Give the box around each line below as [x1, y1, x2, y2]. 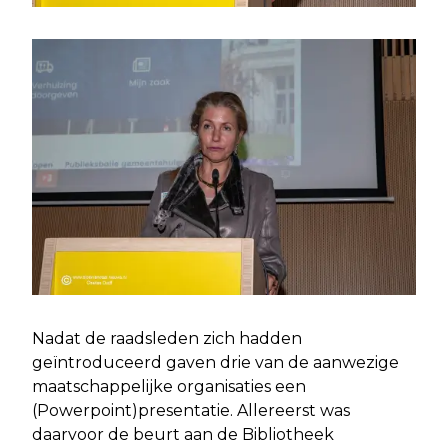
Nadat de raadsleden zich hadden [32, 328, 302, 348]
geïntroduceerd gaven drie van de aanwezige [32, 352, 399, 372]
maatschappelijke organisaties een [32, 376, 306, 396]
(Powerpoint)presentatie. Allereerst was [32, 400, 350, 420]
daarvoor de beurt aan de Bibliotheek [32, 424, 334, 444]
